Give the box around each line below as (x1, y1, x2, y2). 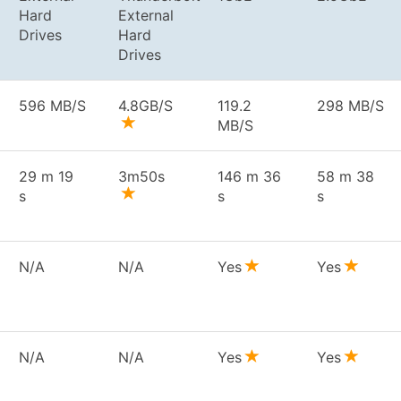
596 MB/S (18, 97, 86, 115)
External (117, 6, 174, 24)
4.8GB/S (117, 97, 173, 115)
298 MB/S (316, 97, 384, 115)
